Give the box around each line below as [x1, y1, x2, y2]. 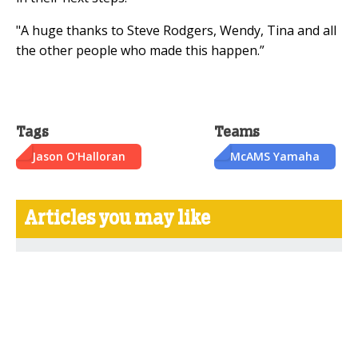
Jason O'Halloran [32, 148, 125, 164]
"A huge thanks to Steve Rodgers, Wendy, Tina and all [16, 21, 336, 39]
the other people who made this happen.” [16, 41, 265, 59]
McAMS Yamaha [230, 148, 320, 164]
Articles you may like [24, 209, 210, 229]
